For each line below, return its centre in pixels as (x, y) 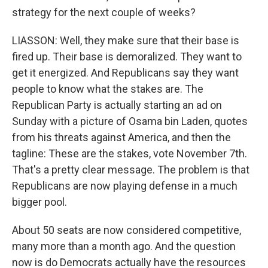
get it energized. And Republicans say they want (125, 73)
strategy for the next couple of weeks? (104, 12)
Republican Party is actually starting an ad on (117, 105)
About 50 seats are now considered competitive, (127, 230)
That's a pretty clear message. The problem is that (131, 170)
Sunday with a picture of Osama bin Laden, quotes (130, 121)
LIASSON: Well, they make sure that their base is (126, 40)
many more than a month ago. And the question (124, 246)
